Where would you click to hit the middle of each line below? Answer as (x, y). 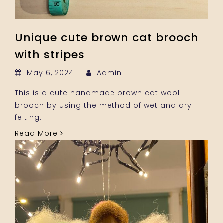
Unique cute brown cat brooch (107, 37)
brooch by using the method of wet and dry (103, 105)
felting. (28, 117)
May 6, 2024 (50, 72)
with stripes (50, 54)
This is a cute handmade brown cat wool (97, 92)
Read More (38, 133)
